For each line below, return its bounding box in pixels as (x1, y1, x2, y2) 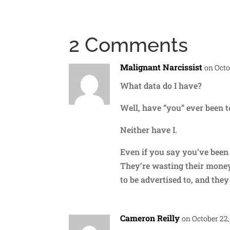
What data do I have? (120, 80, 202, 91)
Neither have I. (120, 124, 178, 135)
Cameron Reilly (120, 212, 180, 223)
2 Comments (69, 32, 188, 56)
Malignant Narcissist (120, 61, 203, 72)
